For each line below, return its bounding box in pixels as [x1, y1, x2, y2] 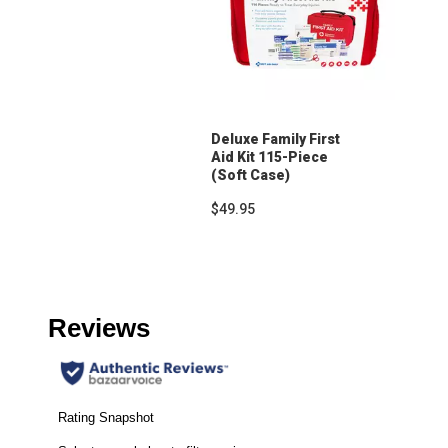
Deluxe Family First [210, 131, 340, 148]
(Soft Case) [210, 167, 290, 184]
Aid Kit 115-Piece [210, 149, 328, 166]
